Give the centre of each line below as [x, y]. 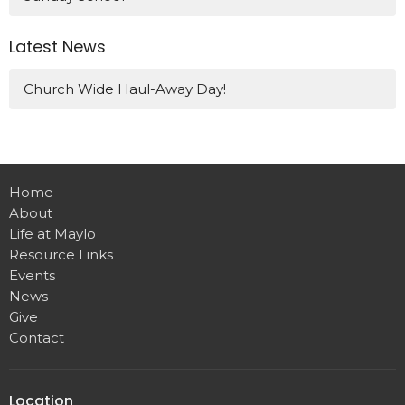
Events [32, 276]
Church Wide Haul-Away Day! [125, 89]
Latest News [57, 46]
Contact [37, 338]
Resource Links [61, 255]
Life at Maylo [52, 234]
